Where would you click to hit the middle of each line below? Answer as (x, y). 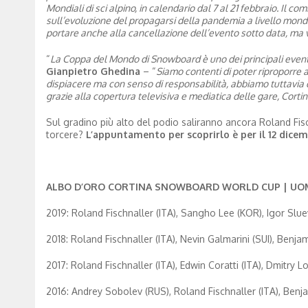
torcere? (66, 134)
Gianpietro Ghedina (94, 71)
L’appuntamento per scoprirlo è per (171, 134)
